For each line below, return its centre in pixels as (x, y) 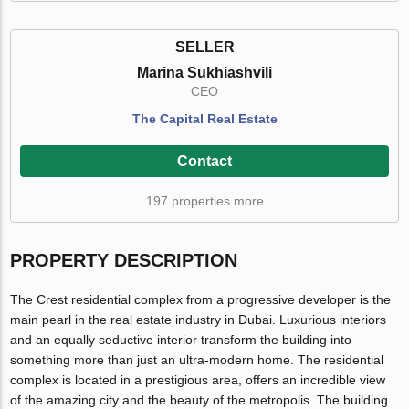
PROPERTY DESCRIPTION (124, 261)
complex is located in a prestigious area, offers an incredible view (198, 380)
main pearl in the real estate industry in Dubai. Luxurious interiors (199, 320)
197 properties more (204, 201)
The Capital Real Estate (204, 119)
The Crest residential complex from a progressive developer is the (201, 300)
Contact (204, 162)
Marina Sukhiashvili (204, 73)
